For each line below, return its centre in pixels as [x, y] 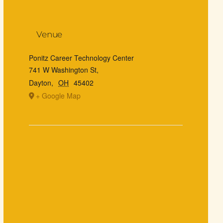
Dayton [40, 83]
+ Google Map [58, 96]
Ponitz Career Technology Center [82, 58]
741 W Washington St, [64, 70]
